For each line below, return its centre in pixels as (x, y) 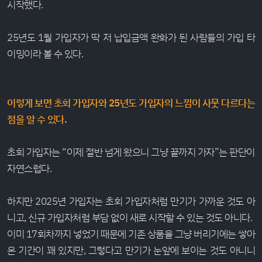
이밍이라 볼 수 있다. (45, 53)
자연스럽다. (29, 168)
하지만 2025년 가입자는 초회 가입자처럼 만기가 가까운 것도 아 (131, 201)
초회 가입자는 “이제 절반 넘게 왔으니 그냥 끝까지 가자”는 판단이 (131, 151)
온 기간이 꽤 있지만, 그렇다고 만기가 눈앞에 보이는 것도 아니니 (131, 250)
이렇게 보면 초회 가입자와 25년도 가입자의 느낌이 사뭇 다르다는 (131, 102)
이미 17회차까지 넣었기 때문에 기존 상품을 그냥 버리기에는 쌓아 (131, 233)
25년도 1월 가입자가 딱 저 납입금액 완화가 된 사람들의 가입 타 (131, 37)
